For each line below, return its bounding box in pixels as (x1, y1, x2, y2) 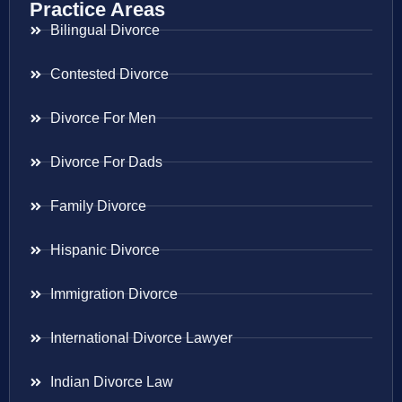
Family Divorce (49, 197, 146, 214)
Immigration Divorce (49, 285, 178, 301)
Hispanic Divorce (49, 241, 160, 258)
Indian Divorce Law (49, 373, 173, 389)
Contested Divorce (49, 66, 169, 82)
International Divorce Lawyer (49, 329, 232, 345)
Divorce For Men (49, 109, 156, 126)
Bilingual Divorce (49, 22, 160, 38)
